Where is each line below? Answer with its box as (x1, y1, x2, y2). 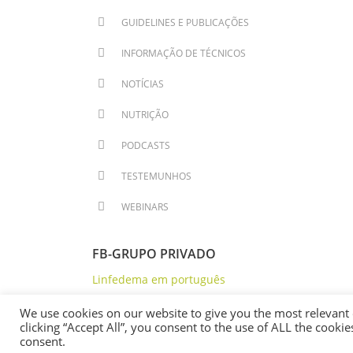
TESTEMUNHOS (121, 169, 191, 183)
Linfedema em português (92, 272, 225, 287)
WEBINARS (121, 200, 169, 214)
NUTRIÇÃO (121, 108, 169, 121)
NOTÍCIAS (121, 77, 164, 91)
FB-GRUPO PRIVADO (92, 245, 216, 262)
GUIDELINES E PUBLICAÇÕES (121, 16, 249, 29)
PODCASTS (121, 139, 170, 152)
